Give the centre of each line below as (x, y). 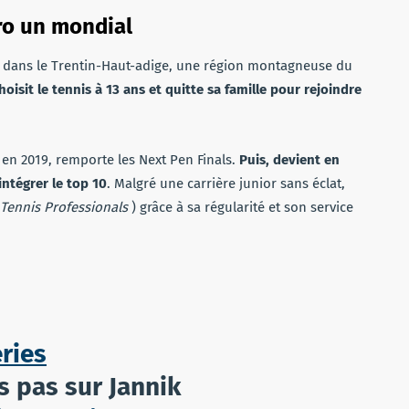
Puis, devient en (289, 159)
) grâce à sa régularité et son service (241, 207)
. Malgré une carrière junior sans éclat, (226, 183)
